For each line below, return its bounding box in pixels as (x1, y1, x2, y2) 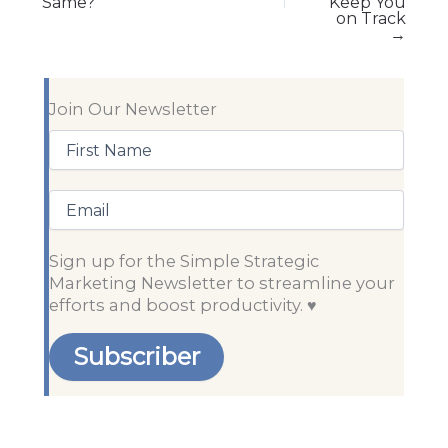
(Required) (92, 150, 165, 169)
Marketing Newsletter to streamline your (49, 273, 395, 294)
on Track (336, 8, 406, 28)
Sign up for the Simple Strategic (49, 251, 319, 272)
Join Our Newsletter (49, 99, 217, 120)
